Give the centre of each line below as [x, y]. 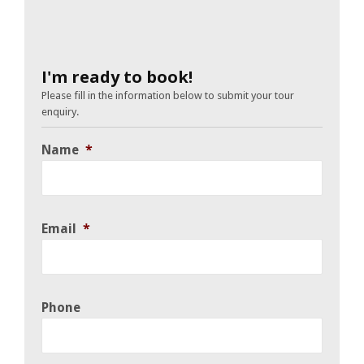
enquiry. [60, 111]
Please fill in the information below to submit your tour [168, 95]
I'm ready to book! [117, 76]
